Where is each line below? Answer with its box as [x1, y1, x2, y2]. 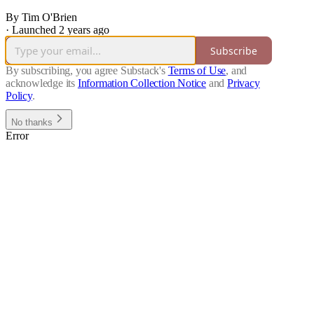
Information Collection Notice [77, 77, 207, 90]
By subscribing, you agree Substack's [6, 64, 165, 77]
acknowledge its [6, 77, 76, 90]
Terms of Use [168, 64, 226, 77]
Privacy [227, 77, 260, 90]
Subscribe [210, 43, 257, 57]
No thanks [11, 117, 53, 128]
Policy [6, 90, 32, 102]
